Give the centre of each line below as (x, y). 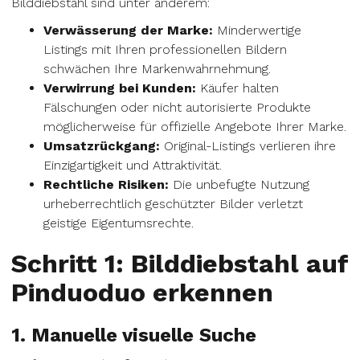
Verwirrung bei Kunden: (120, 88)
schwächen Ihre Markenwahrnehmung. (157, 69)
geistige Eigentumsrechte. (119, 223)
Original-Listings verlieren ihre (248, 146)
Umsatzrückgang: (102, 146)
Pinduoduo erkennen (142, 292)
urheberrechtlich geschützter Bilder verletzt (173, 204)
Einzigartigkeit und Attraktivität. (133, 165)
